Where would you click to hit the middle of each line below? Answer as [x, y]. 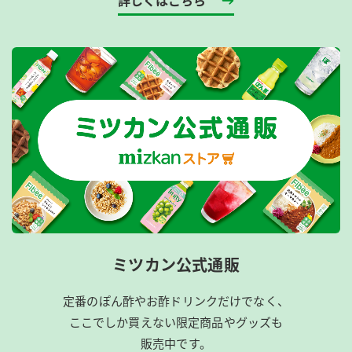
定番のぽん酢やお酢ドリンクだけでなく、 [176, 301]
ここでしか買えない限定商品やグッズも [176, 322]
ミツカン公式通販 [176, 265]
